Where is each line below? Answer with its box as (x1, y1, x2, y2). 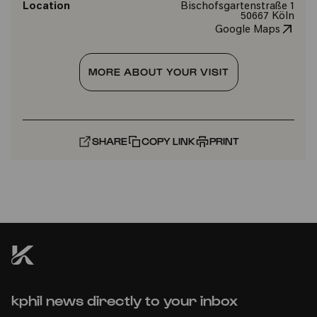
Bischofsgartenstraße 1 (180, 1, 294, 12)
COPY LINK (142, 135, 195, 147)
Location (23, 1, 70, 12)
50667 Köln (240, 11, 294, 22)
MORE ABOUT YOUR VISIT (88, 66, 229, 78)
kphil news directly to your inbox (11, 291, 238, 309)
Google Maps (214, 25, 280, 35)
